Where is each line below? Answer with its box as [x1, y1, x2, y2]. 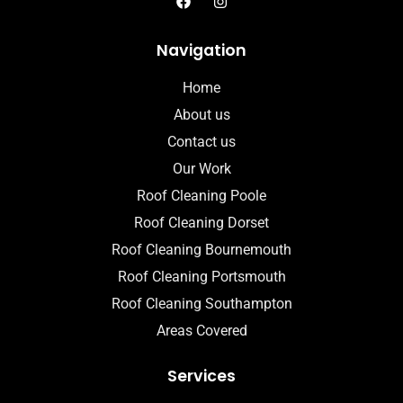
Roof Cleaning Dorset [134, 214, 269, 232]
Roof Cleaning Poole [137, 187, 266, 205]
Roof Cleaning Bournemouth [112, 241, 291, 259]
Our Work [172, 160, 231, 178]
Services [167, 365, 236, 388]
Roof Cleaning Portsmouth [117, 268, 286, 286]
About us [173, 106, 230, 124]
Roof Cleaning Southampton [111, 295, 292, 313]
